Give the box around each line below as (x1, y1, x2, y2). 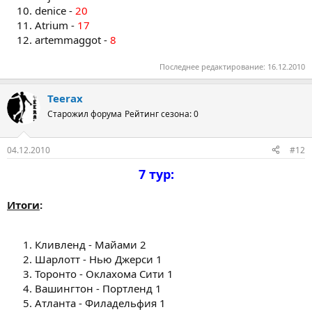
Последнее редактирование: (159, 61, 267, 72)
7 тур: (138, 165, 174, 182)
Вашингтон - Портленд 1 (35, 281, 162, 295)
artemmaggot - (35, 32, 110, 47)
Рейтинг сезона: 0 (125, 108, 198, 120)
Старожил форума (47, 108, 122, 120)
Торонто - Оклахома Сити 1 (35, 266, 173, 281)
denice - (35, 3, 75, 17)
